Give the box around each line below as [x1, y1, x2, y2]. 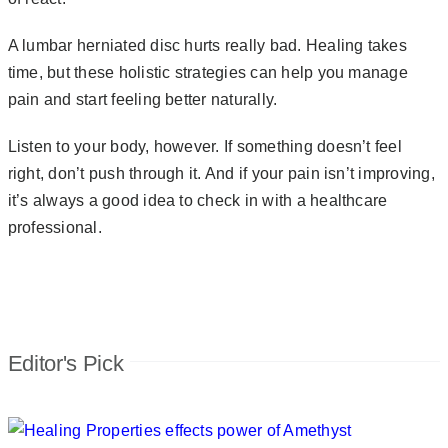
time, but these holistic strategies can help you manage [7, 64, 408, 82]
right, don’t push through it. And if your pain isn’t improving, [7, 165, 435, 183]
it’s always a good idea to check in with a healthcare [7, 192, 388, 210]
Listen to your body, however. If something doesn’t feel [7, 138, 402, 156]
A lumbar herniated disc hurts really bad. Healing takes [7, 37, 407, 55]
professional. [7, 219, 107, 237]
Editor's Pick [7, 351, 124, 377]
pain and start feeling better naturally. [7, 91, 282, 109]
